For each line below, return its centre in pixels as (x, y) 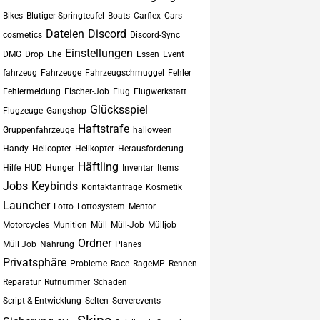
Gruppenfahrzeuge (38, 130)
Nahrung (57, 244)
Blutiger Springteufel (65, 16)
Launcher (26, 205)
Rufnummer (67, 282)
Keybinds (54, 186)
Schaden (110, 282)
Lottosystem (101, 206)
